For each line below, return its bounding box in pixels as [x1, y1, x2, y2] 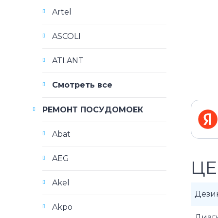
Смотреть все [52, 80, 112, 90]
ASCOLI [52, 32, 81, 41]
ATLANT [52, 56, 84, 65]
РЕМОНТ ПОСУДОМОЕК [42, 105, 143, 114]
